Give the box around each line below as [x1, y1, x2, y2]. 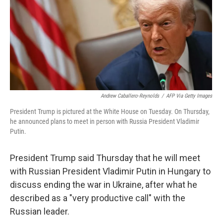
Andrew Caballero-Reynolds [101, 93, 159, 99]
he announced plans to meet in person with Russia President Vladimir [10, 117, 199, 125]
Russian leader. [10, 206, 69, 217]
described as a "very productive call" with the [10, 193, 185, 203]
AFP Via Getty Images [166, 93, 212, 99]
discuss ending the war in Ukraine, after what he [10, 179, 197, 190]
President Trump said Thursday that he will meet [10, 153, 200, 163]
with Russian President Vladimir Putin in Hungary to [10, 166, 211, 176]
